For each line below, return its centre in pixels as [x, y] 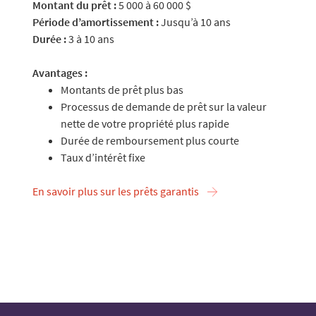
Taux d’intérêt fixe [103, 157]
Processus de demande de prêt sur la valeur [164, 107]
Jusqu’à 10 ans [195, 22]
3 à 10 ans [90, 39]
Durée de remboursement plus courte [150, 140]
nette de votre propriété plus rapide [145, 123]
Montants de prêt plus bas [122, 90]
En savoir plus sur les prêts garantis [116, 191]
